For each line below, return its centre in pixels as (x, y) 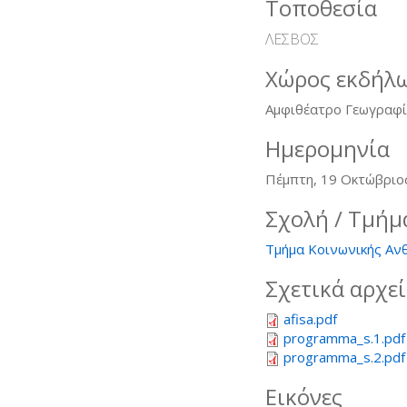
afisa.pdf (310, 318)
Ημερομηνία (328, 148)
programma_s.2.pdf (344, 357)
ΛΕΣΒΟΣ (292, 39)
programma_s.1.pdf (344, 338)
